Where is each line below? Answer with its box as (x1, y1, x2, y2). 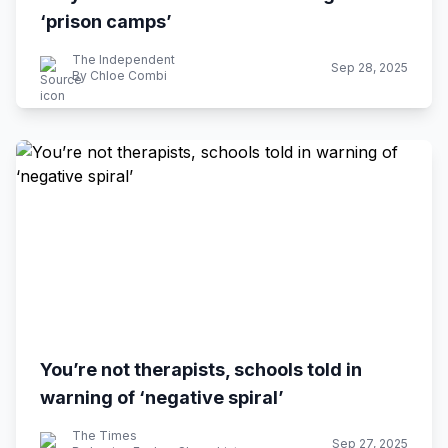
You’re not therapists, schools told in (40, 359, 362, 380)
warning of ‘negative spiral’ (40, 387, 284, 408)
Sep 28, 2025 (331, 60, 408, 75)
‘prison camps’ (40, 11, 172, 32)
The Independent (72, 52, 175, 67)
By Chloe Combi (72, 68, 167, 83)
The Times (72, 428, 137, 443)
